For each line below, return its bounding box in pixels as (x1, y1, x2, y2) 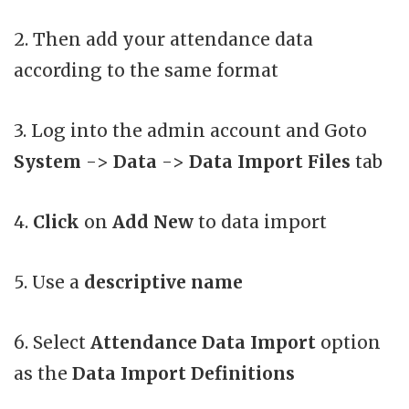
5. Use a (14, 270, 84, 293)
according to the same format (14, 58, 278, 81)
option (316, 330, 381, 353)
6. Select (14, 330, 90, 353)
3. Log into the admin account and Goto (14, 119, 367, 142)
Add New (112, 210, 194, 233)
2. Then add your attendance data (14, 27, 313, 50)
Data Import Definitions (72, 362, 295, 384)
